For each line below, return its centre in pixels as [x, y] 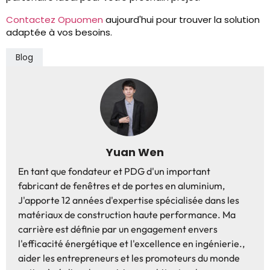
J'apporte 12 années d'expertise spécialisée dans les [129, 200]
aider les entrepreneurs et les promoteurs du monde [129, 258]
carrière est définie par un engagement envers [118, 229]
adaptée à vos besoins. [59, 33]
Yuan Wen [135, 152]
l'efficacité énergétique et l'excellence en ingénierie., [131, 244]
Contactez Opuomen [55, 20]
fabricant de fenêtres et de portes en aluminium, [121, 186]
